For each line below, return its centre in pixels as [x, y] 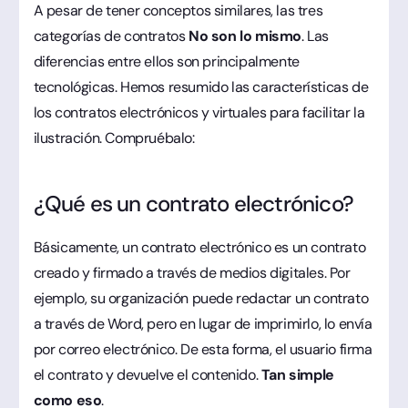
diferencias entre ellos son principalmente [166, 61]
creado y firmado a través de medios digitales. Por [192, 272]
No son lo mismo [245, 36]
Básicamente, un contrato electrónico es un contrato [199, 247]
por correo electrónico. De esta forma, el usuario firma [203, 349]
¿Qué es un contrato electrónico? [193, 203]
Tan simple [297, 374]
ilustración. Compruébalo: [114, 138]
